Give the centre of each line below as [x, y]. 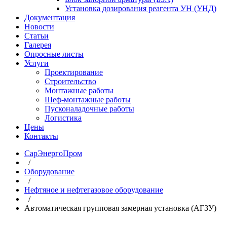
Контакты [41, 136]
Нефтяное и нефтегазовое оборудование [94, 190]
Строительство [70, 81]
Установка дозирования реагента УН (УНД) [141, 8]
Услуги [36, 63]
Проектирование [74, 72]
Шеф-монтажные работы [88, 100]
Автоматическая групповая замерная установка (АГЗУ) [120, 208]
